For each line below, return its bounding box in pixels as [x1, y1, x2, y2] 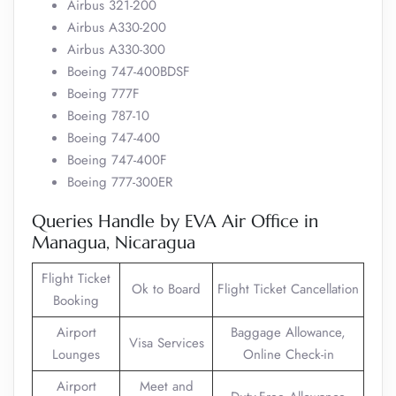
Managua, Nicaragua [32, 232, 195, 254]
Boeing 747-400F [67, 150, 167, 170]
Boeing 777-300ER [67, 172, 172, 192]
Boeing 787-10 [67, 106, 149, 126]
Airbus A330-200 [67, 18, 166, 37]
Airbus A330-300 [67, 40, 165, 59]
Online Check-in [242, 345, 334, 364]
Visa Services [128, 333, 204, 353]
